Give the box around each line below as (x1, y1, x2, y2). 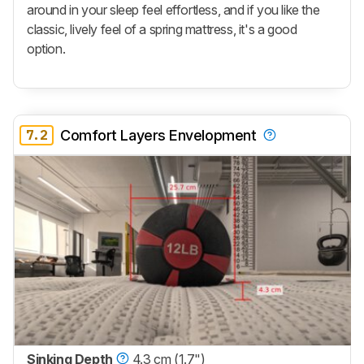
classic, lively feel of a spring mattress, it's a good (27, 21, 297, 38)
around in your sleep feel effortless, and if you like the (27, 2, 320, 19)
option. (27, 41, 66, 58)
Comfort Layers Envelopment (60, 126, 257, 144)
